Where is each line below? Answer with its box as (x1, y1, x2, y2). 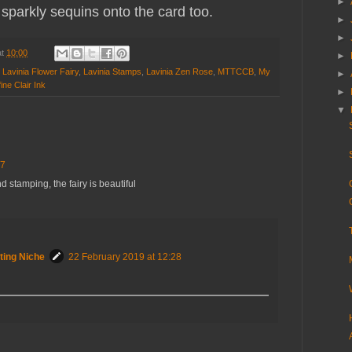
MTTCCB (218, 67, 254, 77)
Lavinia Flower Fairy (2, 67, 79, 77)
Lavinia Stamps (83, 67, 141, 77)
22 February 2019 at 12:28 (68, 251, 181, 263)
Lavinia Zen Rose (146, 67, 213, 77)
